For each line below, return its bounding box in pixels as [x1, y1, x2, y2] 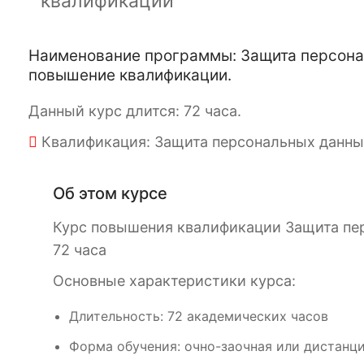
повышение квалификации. [28, 66, 232, 85]
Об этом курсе [53, 184, 167, 204]
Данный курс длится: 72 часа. [28, 102, 241, 120]
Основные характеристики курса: [53, 272, 296, 290]
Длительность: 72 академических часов [69, 308, 328, 325]
